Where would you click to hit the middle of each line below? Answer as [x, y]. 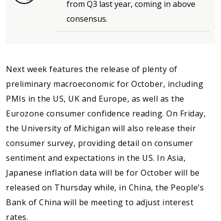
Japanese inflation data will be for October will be [103, 172]
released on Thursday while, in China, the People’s [105, 187]
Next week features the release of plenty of [92, 69]
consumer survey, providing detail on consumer [100, 143]
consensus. [88, 18]
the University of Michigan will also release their [101, 128]
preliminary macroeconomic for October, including [105, 84]
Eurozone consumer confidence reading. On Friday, [106, 113]
